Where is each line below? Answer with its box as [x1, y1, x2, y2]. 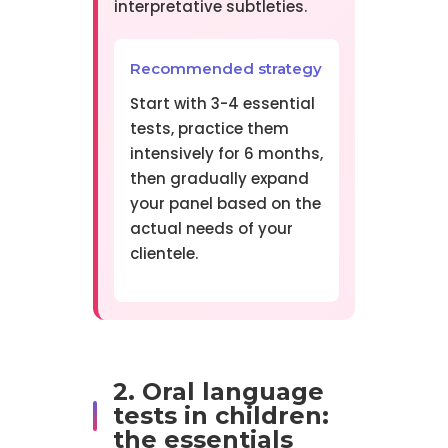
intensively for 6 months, [129, 143, 323, 165]
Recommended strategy [129, 59, 322, 79]
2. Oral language [112, 377, 324, 407]
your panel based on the [129, 193, 321, 215]
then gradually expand [129, 168, 309, 190]
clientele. [129, 243, 198, 265]
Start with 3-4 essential [129, 93, 315, 115]
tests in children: [112, 401, 329, 431]
